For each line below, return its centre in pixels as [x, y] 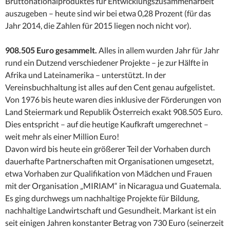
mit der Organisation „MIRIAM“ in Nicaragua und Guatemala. [113, 185]
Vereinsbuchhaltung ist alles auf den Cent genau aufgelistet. [110, 87]
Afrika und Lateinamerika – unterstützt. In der [85, 74]
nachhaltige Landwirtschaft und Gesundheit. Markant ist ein [111, 210]
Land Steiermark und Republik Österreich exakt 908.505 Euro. [114, 111]
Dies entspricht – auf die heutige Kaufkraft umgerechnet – [107, 124]
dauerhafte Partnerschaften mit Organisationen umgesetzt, [109, 161]
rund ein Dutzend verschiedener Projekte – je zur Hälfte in [107, 62]
